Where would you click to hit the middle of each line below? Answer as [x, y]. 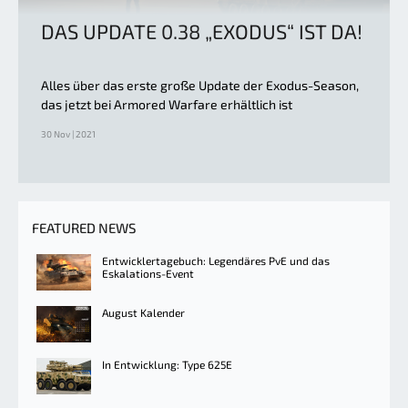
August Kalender [143, 312]
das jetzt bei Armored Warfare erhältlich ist [167, 104]
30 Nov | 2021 [68, 133]
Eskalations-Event [148, 273]
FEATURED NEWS [84, 227]
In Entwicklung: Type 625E [167, 364]
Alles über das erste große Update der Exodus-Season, [200, 85]
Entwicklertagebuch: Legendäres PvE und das [216, 260]
